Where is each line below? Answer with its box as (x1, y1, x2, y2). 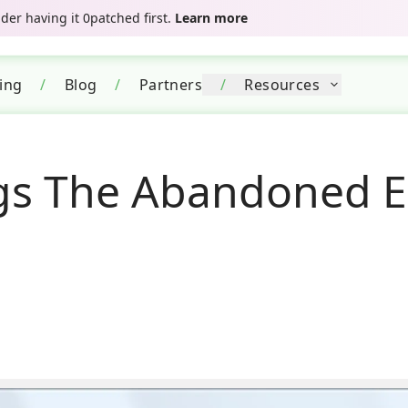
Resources (244, 75, 321, 95)
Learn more (175, 9, 248, 26)
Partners (138, 75, 203, 95)
